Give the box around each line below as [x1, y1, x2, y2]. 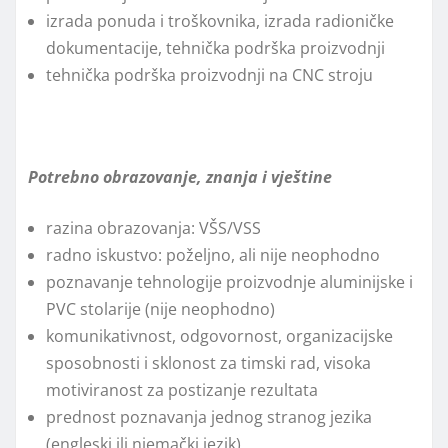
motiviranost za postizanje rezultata [46, 379, 318, 402]
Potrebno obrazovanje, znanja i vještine [28, 166, 332, 189]
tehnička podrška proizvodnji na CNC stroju [46, 64, 373, 87]
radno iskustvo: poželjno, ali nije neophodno [46, 244, 380, 267]
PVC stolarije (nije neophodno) [46, 298, 275, 321]
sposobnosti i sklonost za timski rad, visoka [46, 352, 371, 375]
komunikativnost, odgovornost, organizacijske [46, 325, 393, 348]
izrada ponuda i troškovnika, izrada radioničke [46, 10, 394, 33]
